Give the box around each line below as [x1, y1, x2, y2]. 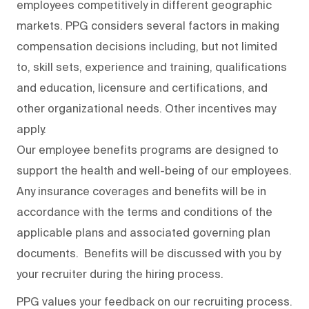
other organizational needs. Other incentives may [17, 101, 276, 114]
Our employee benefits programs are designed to [17, 143, 279, 156]
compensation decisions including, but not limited [17, 39, 277, 52]
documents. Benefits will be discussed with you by [17, 246, 281, 259]
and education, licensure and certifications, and [17, 81, 268, 94]
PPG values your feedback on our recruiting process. [17, 295, 292, 308]
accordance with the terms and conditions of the [17, 205, 272, 218]
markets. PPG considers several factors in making [17, 19, 279, 32]
